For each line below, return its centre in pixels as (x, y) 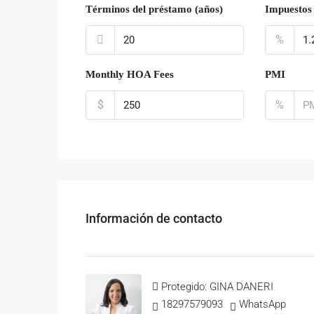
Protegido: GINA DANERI (217, 287)
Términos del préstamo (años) (154, 9)
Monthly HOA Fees (130, 74)
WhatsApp (262, 304)
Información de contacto (154, 218)
